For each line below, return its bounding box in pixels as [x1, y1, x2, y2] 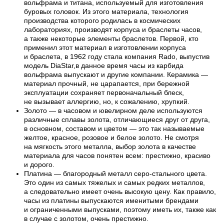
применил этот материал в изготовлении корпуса [24, 43, 186, 51]
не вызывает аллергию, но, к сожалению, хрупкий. [24, 97, 189, 105]
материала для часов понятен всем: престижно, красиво [24, 151, 210, 159]
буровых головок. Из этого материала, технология [24, 7, 188, 15]
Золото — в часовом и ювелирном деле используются [24, 106, 202, 114]
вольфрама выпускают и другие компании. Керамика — [24, 70, 208, 78]
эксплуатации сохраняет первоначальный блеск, [24, 88, 184, 96]
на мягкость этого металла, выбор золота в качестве [24, 142, 196, 150]
